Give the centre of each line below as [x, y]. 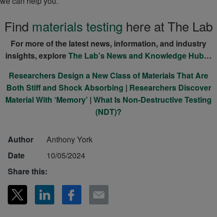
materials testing [77, 26]
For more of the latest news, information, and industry [108, 44]
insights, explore [37, 56]
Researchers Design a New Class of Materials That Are [108, 76]
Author [21, 139]
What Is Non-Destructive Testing [153, 100]
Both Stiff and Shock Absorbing [65, 88]
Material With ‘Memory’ [46, 100]
